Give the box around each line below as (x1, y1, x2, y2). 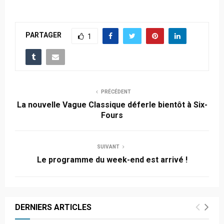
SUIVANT (96, 143, 119, 149)
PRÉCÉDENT (101, 88, 131, 94)
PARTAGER (25, 31, 61, 39)
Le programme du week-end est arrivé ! (36, 154, 187, 164)
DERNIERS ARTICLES (15, 202, 91, 212)
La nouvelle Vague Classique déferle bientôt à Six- (16, 99, 207, 109)
